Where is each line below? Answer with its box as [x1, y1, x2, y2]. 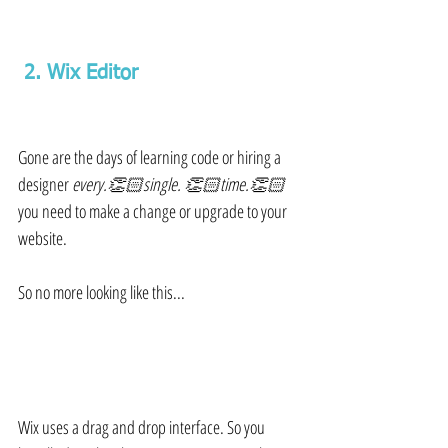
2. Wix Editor [24, 63, 144, 84]
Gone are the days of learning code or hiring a [18, 145, 284, 170]
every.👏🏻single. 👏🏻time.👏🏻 [72, 172, 285, 197]
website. [18, 226, 67, 251]
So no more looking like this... [18, 280, 185, 305]
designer [18, 172, 72, 197]
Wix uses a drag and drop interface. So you [18, 415, 268, 440]
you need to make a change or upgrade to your [18, 199, 290, 224]
